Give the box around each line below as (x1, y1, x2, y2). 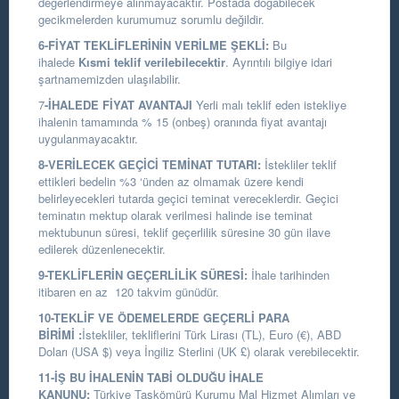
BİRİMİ (38, 326, 78, 343)
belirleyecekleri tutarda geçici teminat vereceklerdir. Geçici (38, 190, 338, 207)
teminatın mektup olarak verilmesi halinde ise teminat (38, 207, 313, 224)
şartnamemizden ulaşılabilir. (38, 70, 181, 87)
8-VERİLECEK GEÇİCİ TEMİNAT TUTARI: (38, 156, 261, 173)
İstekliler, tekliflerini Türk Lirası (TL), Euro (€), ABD (82, 326, 341, 343)
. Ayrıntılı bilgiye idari (225, 53, 332, 70)
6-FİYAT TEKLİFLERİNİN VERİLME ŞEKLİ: (38, 37, 269, 53)
